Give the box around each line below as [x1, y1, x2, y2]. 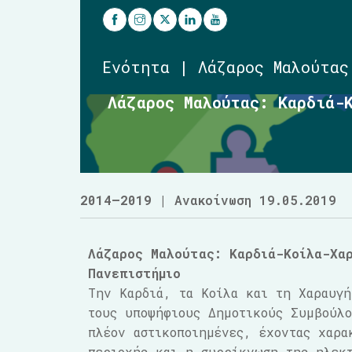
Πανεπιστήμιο [88, 265, 181, 281]
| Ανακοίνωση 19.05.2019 [152, 192, 336, 208]
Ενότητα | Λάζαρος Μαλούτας [102, 57, 349, 77]
